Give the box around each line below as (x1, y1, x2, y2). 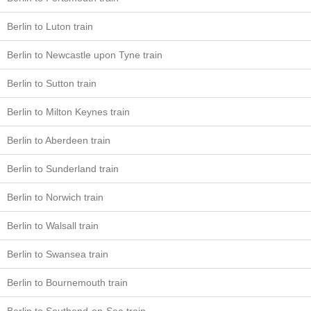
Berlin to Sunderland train (7, 163, 119, 174)
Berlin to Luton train (7, 21, 93, 32)
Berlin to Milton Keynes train (7, 106, 130, 117)
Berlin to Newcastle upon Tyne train (7, 49, 162, 60)
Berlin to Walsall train (7, 220, 99, 231)
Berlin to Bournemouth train (7, 277, 128, 288)
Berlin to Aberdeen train (7, 135, 110, 146)
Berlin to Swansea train (7, 249, 108, 260)
